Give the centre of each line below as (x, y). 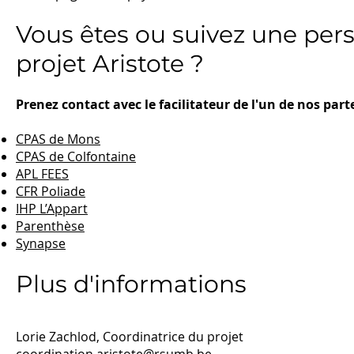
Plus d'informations (131, 284)
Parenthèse (50, 226)
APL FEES (42, 174)
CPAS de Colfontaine (76, 156)
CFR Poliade (51, 191)
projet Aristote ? (113, 64)
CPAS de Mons (58, 139)
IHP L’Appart (52, 209)
